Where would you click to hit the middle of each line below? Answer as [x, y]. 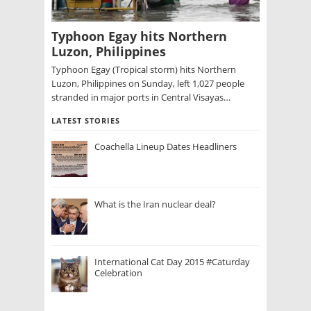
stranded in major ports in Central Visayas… [141, 98]
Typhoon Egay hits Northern [139, 36]
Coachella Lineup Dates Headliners [166, 147]
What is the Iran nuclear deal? [155, 204]
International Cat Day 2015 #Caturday [172, 262]
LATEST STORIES [86, 121]
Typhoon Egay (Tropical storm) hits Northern [144, 70]
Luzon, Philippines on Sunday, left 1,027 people [148, 84]
